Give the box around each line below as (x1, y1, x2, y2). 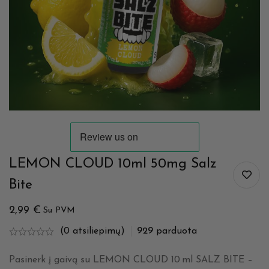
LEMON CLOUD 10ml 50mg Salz (9, 157, 217, 172)
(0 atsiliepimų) (60, 226, 125, 237)
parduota (153, 226, 197, 237)
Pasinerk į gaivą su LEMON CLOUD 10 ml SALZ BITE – (9, 255, 253, 265)
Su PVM (43, 206, 75, 216)
